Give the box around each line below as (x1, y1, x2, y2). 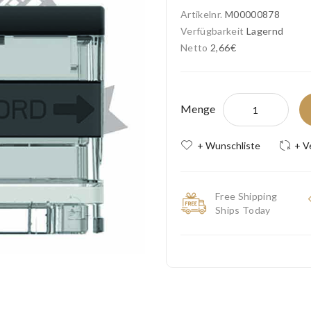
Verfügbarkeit (180, 25, 246, 37)
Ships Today (215, 204, 271, 216)
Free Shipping (215, 190, 278, 202)
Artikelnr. (180, 8, 225, 20)
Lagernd (246, 25, 284, 37)
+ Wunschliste (197, 140, 260, 151)
